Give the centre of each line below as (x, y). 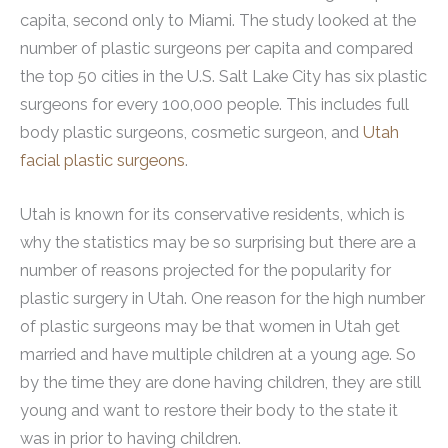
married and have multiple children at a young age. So (218, 354)
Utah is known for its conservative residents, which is (212, 214)
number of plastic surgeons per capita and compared (216, 48)
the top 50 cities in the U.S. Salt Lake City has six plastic (223, 76)
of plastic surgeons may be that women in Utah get (210, 326)
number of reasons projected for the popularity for (205, 270)
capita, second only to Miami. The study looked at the (218, 20)
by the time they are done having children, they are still (220, 382)
